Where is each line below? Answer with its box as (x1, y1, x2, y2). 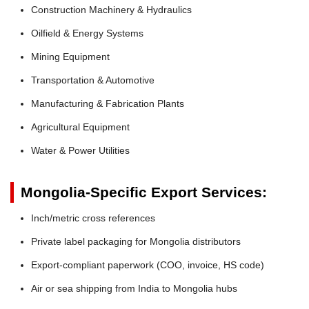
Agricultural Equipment (31, 121, 130, 132)
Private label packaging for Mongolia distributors (31, 235, 241, 247)
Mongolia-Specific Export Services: (21, 183, 267, 200)
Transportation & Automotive (31, 74, 154, 86)
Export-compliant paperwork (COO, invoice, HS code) (31, 259, 264, 270)
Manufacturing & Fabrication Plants (31, 97, 184, 109)
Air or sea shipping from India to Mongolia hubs (31, 282, 237, 294)
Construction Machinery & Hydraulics (31, 3, 192, 15)
